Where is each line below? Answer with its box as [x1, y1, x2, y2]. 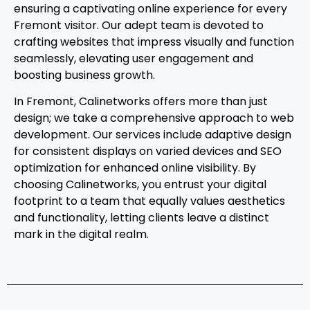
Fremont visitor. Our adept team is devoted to [14, 17, 264, 33]
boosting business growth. [14, 66, 155, 83]
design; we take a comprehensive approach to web [14, 110, 294, 127]
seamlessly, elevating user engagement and [14, 50, 253, 66]
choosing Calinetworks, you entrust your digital [14, 176, 266, 193]
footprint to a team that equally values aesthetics [14, 193, 285, 210]
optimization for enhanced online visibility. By [14, 160, 256, 176]
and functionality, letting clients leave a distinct [14, 210, 269, 226]
